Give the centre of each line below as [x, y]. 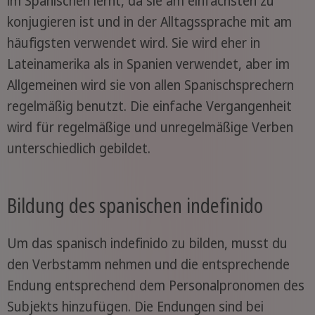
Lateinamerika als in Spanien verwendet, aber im [148, 64]
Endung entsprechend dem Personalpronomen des [155, 285]
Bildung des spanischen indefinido [135, 205]
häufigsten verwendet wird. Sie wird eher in [133, 43]
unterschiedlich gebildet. [78, 148]
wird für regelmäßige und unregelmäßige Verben [150, 127]
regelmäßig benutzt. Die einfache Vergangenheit [149, 106]
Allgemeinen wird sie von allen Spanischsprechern [150, 85]
